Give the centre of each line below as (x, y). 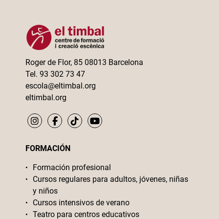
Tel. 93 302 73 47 (55, 74)
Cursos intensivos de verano (81, 202)
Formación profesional (72, 167)
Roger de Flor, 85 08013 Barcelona (85, 62)
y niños (45, 191)
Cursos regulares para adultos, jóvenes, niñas (111, 179)
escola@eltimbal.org (61, 86)
